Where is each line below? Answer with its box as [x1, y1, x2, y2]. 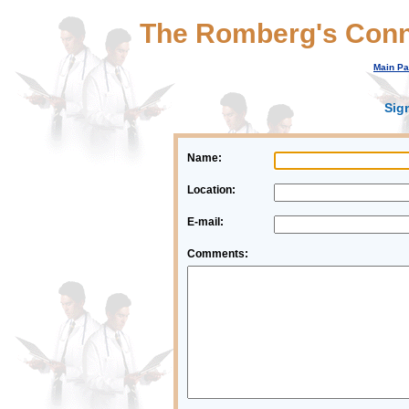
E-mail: [187, 215, 224, 228]
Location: [187, 184, 236, 196]
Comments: [187, 247, 248, 260]
